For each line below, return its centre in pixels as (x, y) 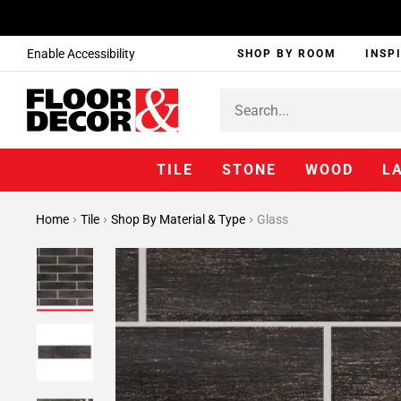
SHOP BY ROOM (287, 54)
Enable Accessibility (81, 54)
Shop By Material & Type (179, 219)
